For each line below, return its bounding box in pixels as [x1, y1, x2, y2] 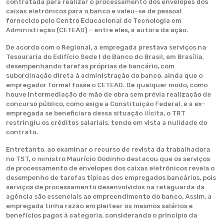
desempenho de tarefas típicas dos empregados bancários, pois [6, 174, 216, 181]
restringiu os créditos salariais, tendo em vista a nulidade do [6, 119, 207, 126]
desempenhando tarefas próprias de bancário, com [6, 62, 174, 70]
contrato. [6, 128, 38, 136]
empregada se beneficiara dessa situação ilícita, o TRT [6, 110, 185, 117]
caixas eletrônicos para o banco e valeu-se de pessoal [6, 7, 182, 15]
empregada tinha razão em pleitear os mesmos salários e [6, 202, 193, 210]
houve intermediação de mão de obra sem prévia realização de [6, 91, 211, 98]
